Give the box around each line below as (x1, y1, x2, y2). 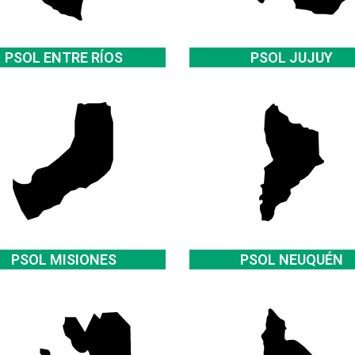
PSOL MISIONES (10, 251, 116, 268)
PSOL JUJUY (250, 49, 333, 66)
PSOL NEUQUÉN (239, 251, 343, 268)
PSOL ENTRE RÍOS (4, 49, 123, 66)
